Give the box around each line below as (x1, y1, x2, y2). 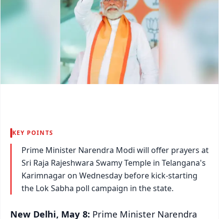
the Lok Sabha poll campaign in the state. (22, 182, 174, 194)
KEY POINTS (12, 128, 53, 137)
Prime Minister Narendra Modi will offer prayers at (22, 144, 209, 155)
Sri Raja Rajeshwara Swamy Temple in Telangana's (22, 157, 206, 168)
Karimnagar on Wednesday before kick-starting (22, 170, 197, 181)
